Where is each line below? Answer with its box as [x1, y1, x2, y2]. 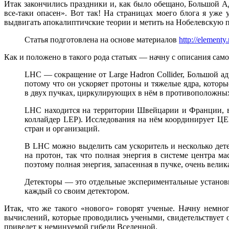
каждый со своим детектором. [25, 187, 129, 196]
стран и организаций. [25, 124, 100, 133]
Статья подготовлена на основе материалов [25, 35, 179, 44]
